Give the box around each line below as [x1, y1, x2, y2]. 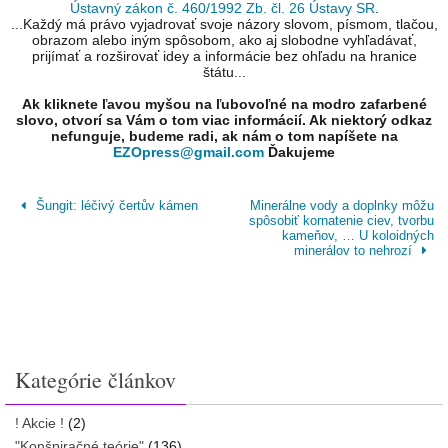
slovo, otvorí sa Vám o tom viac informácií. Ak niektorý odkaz [16, 111, 432, 128]
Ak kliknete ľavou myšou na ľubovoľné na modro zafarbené [21, 95, 427, 112]
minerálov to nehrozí [293, 242, 416, 258]
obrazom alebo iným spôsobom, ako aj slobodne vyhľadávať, [31, 31, 417, 48]
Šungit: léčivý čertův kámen [32, 197, 199, 213]
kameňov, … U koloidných [281, 227, 434, 243]
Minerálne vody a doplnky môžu [249, 197, 434, 213]
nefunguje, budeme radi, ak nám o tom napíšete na [50, 127, 398, 144]
